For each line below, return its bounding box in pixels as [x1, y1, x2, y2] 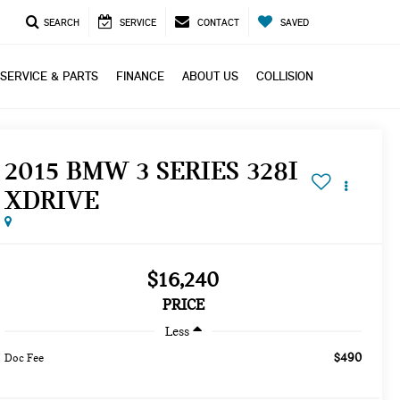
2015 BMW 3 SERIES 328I [4, 154, 299, 186]
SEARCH [44, 17, 79, 29]
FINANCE [116, 68, 164, 84]
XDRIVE [4, 184, 100, 215]
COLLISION [256, 68, 313, 84]
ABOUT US [182, 68, 238, 84]
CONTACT [197, 17, 239, 29]
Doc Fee [4, 351, 45, 364]
